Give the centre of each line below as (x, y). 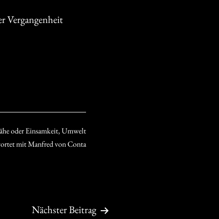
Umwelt (74, 131)
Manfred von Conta (57, 144)
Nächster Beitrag (64, 209)
